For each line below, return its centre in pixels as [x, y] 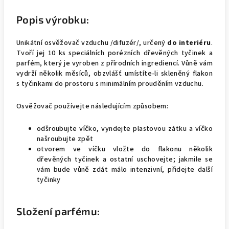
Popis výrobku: [53, 19]
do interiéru [189, 43]
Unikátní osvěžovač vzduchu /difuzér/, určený [92, 43]
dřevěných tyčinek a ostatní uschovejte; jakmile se [125, 159]
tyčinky [49, 180]
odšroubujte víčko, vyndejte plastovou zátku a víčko [125, 129]
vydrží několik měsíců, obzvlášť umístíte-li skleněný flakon [114, 74]
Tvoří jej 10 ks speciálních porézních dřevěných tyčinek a [114, 53]
